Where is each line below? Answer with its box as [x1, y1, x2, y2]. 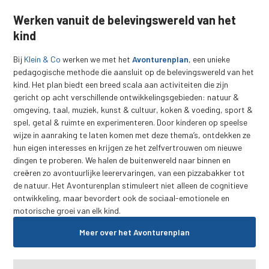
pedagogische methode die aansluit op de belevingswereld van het [13, 66, 255, 77]
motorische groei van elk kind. [13, 205, 121, 216]
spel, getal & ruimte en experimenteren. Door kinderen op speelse [13, 116, 248, 127]
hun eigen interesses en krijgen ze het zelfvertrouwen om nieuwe [13, 142, 243, 153]
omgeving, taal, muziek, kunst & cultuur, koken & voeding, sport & [13, 104, 253, 115]
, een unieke [189, 53, 231, 64]
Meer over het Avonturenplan [79, 226, 190, 237]
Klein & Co [24, 53, 61, 64]
